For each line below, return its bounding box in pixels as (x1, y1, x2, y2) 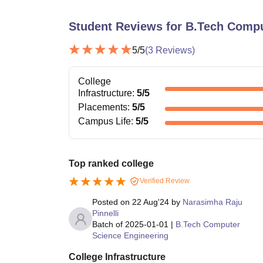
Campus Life (78, 116, 131, 127)
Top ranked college (69, 159, 154, 169)
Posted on (92, 197, 132, 207)
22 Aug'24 (132, 197, 169, 207)
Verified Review (138, 177, 190, 186)
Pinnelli (92, 208, 119, 218)
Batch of (92, 220, 123, 230)
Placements (78, 102, 127, 113)
